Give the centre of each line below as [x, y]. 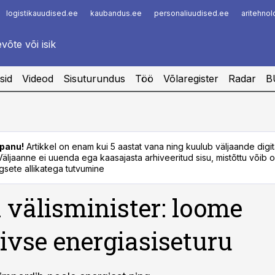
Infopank [26, 17]
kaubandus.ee [116, 13]
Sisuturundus [94, 79]
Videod [38, 79]
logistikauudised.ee [42, 13]
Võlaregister [191, 79]
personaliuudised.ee [192, 13]
